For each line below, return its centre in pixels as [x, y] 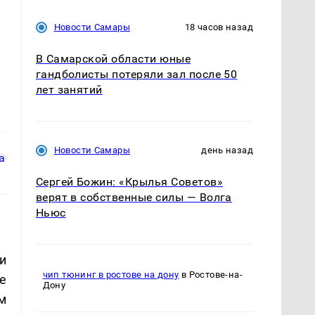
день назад [227, 150]
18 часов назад [219, 27]
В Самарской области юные [113, 58]
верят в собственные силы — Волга [134, 197]
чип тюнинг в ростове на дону [111, 275]
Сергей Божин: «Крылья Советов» [129, 181]
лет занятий [69, 89]
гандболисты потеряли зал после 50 [136, 74]
